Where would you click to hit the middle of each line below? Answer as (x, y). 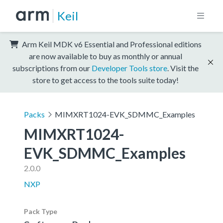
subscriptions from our (52, 68)
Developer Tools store (129, 68)
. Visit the (183, 68)
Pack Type (41, 211)
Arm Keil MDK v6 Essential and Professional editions (111, 44)
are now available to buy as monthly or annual (106, 56)
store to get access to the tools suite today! (106, 80)
